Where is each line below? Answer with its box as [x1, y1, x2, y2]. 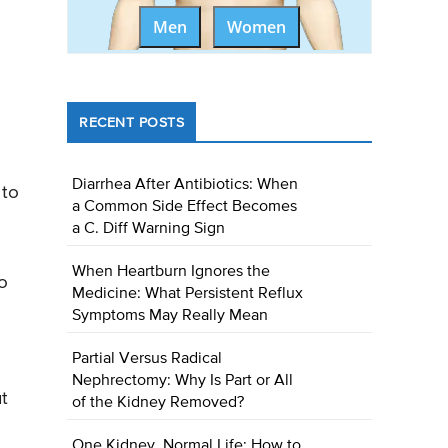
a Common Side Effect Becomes [72, 199, 298, 216]
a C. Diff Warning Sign [72, 221, 226, 238]
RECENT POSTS [79, 116, 185, 131]
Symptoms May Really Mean [72, 308, 269, 325]
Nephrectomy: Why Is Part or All [72, 373, 294, 390]
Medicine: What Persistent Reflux [72, 286, 304, 303]
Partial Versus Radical [72, 351, 223, 368]
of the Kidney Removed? [72, 395, 245, 412]
